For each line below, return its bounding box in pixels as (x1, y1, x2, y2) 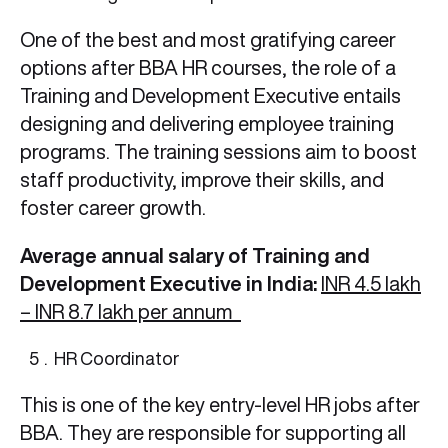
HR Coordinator (54, 349, 179, 368)
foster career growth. (20, 197, 210, 219)
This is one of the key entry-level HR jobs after (20, 394, 420, 416)
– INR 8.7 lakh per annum (20, 301, 241, 323)
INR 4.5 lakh (321, 273, 421, 295)
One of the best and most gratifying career (20, 29, 396, 51)
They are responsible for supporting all (67, 422, 406, 444)
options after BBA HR (20, 57, 207, 79)
